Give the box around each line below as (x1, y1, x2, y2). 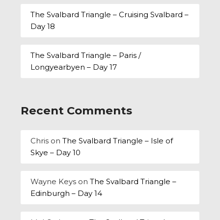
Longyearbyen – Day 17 (30, 62, 117, 72)
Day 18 (30, 22, 55, 31)
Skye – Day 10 (30, 148, 81, 158)
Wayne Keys (30, 177, 77, 187)
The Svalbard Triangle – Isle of (62, 136, 173, 146)
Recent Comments (21, 103, 133, 117)
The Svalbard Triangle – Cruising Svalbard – (30, 10, 189, 20)
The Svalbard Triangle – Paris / (30, 51, 141, 60)
